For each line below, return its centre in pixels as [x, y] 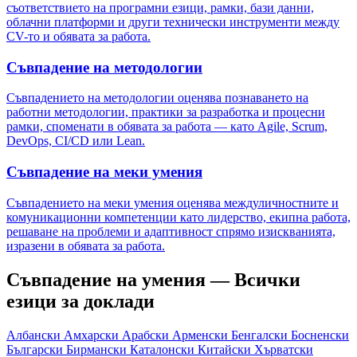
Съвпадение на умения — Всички [153, 279]
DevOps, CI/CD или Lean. [76, 141]
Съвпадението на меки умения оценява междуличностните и [173, 202]
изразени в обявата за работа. [86, 245]
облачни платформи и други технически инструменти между [173, 22]
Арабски [147, 335]
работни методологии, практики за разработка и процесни [166, 112]
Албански [35, 335]
